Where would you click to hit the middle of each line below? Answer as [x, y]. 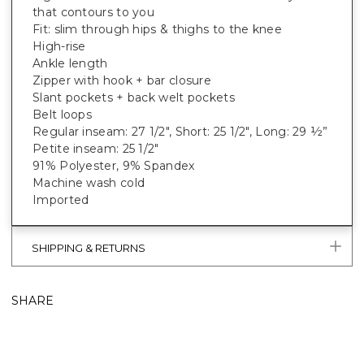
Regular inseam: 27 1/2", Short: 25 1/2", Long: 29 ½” [180, 132]
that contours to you [94, 13]
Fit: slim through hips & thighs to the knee [159, 30]
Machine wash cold [89, 183]
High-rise [59, 47]
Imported [61, 200]
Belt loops [62, 115]
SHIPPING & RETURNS [89, 247]
